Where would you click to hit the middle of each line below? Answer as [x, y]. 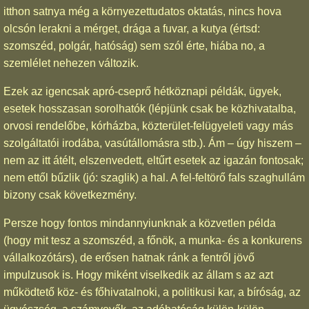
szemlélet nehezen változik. [71, 63]
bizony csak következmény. [70, 195]
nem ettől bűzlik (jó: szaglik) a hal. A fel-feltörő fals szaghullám [154, 177]
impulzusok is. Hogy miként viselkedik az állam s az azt [138, 275]
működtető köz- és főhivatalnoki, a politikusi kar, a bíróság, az [152, 292]
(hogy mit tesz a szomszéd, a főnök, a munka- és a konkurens [153, 240]
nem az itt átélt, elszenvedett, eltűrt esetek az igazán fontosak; [153, 160]
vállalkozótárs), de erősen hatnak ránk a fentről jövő [129, 257]
